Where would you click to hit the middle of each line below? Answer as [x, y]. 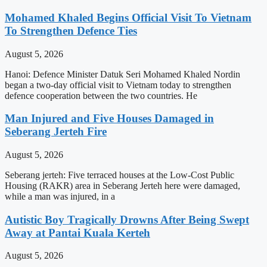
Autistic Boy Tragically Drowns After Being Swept [127, 219]
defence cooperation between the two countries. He [101, 95]
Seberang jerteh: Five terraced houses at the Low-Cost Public [119, 175]
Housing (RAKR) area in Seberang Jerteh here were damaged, [122, 185]
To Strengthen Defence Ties [71, 30]
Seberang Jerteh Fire [56, 132]
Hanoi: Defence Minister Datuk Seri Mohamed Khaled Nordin [122, 74]
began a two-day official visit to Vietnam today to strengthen [118, 85]
